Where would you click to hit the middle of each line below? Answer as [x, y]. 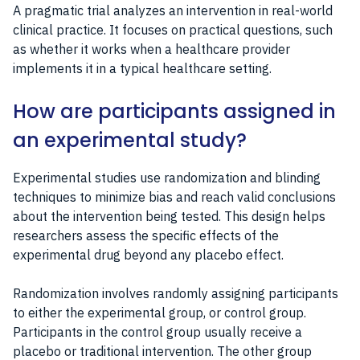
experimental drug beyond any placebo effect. [148, 254]
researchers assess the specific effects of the [146, 235]
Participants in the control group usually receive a [157, 331]
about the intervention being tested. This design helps [169, 216]
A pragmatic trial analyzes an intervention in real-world [173, 10]
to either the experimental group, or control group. [160, 312]
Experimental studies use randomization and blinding [167, 177]
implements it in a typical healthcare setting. [142, 68]
